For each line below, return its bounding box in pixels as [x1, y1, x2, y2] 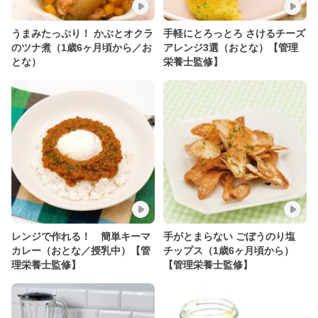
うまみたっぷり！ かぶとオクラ [11, 28, 153, 39]
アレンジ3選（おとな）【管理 [163, 42, 298, 53]
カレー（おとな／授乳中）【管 [11, 245, 150, 256]
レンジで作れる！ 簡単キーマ [11, 231, 150, 242]
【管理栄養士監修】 [163, 259, 253, 270]
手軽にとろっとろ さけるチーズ [163, 28, 305, 39]
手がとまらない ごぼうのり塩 [163, 231, 295, 242]
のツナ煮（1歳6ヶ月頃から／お [11, 42, 152, 53]
